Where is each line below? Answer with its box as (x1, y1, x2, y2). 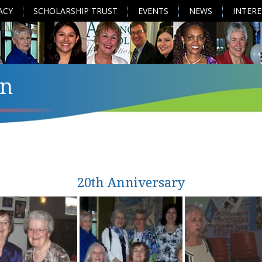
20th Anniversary (77, 175, 185, 190)
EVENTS (138, 5, 168, 16)
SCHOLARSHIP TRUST (33, 5, 118, 16)
